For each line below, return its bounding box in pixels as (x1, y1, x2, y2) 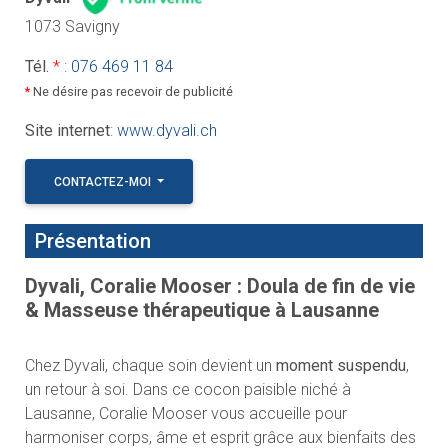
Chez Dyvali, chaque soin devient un (24, 355, 272, 375)
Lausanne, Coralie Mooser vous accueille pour (24, 403, 347, 423)
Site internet (24, 120, 110, 140)
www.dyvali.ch (116, 120, 217, 140)
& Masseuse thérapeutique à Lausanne (24, 297, 379, 322)
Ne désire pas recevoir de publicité (29, 83, 233, 99)
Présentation (34, 228, 151, 253)
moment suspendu (271, 355, 406, 375)
